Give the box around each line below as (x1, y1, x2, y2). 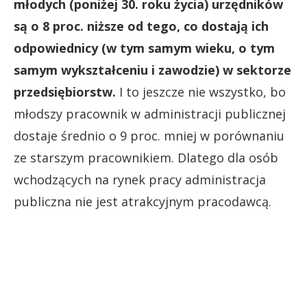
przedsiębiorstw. (14, 83, 116, 100)
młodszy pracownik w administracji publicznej (14, 105, 286, 122)
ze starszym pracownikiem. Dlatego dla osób (14, 149, 278, 166)
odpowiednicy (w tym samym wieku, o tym (14, 39, 275, 56)
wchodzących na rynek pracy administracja (14, 171, 266, 188)
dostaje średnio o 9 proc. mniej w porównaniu (14, 127, 284, 144)
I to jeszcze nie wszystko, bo (116, 83, 286, 100)
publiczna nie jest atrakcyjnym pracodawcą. (14, 193, 271, 210)
